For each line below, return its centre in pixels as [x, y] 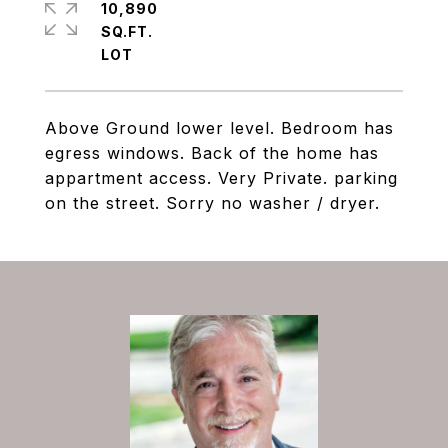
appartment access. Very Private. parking [221, 178]
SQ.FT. [127, 31]
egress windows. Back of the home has [212, 153]
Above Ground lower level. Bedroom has [219, 128]
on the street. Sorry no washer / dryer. [212, 203]
